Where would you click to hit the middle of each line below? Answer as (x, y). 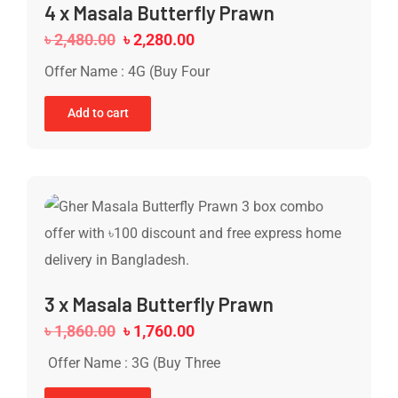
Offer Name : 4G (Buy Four (127, 71)
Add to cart (98, 113)
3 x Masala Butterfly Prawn (159, 303)
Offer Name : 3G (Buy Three (132, 362)
